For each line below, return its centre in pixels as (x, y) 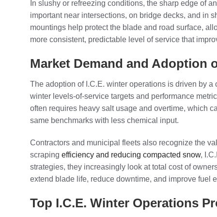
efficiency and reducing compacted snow (131, 155)
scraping (46, 155)
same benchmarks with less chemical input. (104, 120)
